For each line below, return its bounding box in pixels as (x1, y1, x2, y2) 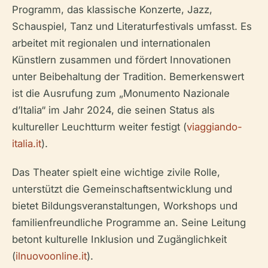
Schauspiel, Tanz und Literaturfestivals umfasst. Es (12, 20, 252, 32)
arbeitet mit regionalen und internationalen (12, 37, 211, 49)
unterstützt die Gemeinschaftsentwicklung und (12, 183, 232, 195)
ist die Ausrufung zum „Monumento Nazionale (12, 87, 230, 99)
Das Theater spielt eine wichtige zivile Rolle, (12, 166, 220, 178)
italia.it (12, 138, 41, 150)
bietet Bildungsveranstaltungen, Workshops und (12, 200, 237, 212)
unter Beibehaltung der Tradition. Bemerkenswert (12, 71, 244, 83)
